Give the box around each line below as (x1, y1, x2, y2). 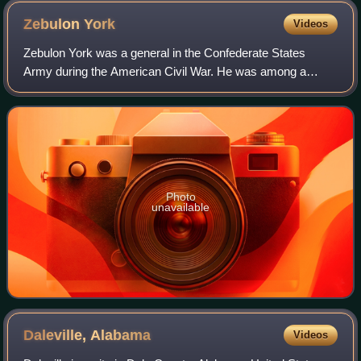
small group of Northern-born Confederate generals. (23, 82, 294, 97)
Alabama (90, 326, 151, 343)
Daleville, (23, 326, 91, 343)
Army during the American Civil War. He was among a (23, 64, 307, 78)
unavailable (151, 200, 210, 214)
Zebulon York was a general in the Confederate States (23, 45, 306, 60)
